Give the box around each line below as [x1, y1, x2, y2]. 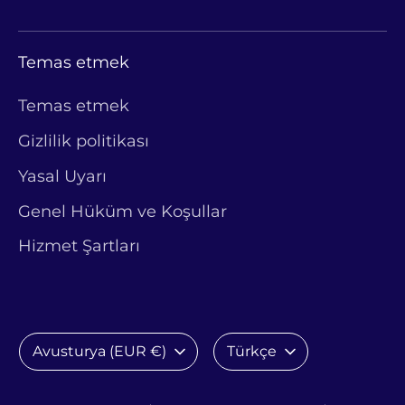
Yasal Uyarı [18, 166, 107, 187]
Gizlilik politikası [18, 131, 149, 152]
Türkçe [227, 342, 277, 360]
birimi [17, 358, 65, 379]
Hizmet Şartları [18, 236, 140, 257]
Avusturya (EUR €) [33, 342, 166, 360]
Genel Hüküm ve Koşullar [18, 201, 227, 221]
